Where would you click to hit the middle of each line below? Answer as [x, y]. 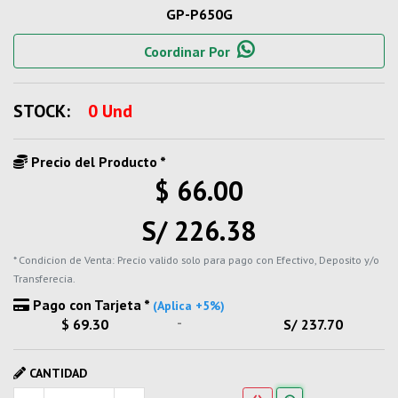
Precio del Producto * [97, 162]
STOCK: [42, 111]
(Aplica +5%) [189, 306]
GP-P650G [199, 14]
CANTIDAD [56, 373]
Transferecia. [44, 279]
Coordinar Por [187, 52]
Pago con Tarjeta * [91, 305]
